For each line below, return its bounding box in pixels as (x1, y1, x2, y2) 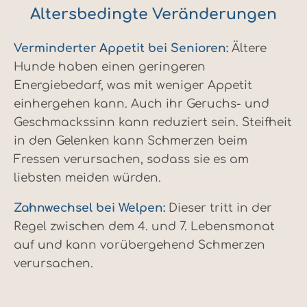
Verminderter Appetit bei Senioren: (14, 42, 228, 56)
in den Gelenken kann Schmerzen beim (14, 134, 247, 148)
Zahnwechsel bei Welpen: (14, 201, 165, 215)
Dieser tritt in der (165, 201, 272, 215)
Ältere (228, 42, 267, 56)
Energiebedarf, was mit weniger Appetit (14, 79, 252, 93)
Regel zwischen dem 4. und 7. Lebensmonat (14, 220, 275, 234)
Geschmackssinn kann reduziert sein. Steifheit (14, 116, 292, 130)
